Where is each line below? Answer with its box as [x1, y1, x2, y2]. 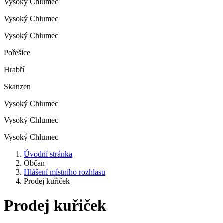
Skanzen [4, 82, 31, 91]
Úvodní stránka [24, 150, 72, 158]
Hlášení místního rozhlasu [24, 168, 105, 176]
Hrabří [4, 65, 24, 74]
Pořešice [4, 48, 30, 57]
